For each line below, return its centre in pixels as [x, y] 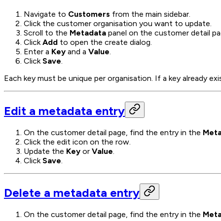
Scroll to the [47, 33]
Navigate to [46, 14]
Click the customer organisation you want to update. [118, 23]
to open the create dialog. [105, 42]
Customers [89, 14]
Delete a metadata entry [72, 193]
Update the [45, 151]
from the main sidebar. [150, 14]
